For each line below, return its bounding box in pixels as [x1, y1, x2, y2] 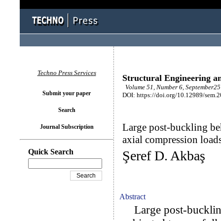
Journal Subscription [39, 123, 94, 130]
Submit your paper [42, 90, 91, 97]
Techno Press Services [37, 69, 96, 76]
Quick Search [28, 147, 74, 156]
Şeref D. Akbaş [122, 148, 205, 163]
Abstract [119, 192, 146, 201]
